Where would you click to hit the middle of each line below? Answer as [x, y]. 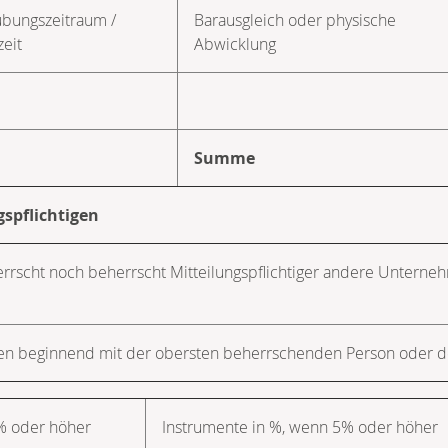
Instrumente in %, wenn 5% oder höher [300, 426]
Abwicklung [235, 43]
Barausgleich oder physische [295, 19]
